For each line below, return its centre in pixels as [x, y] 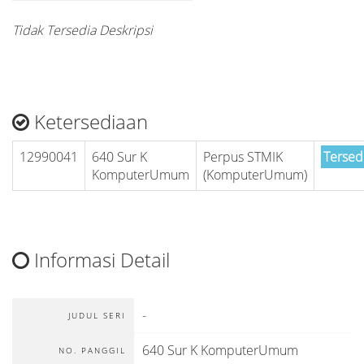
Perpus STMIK [243, 157]
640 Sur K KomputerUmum [220, 350]
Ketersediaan [89, 121]
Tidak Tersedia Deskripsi [82, 30]
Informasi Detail [100, 260]
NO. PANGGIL [92, 350]
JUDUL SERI [97, 315]
